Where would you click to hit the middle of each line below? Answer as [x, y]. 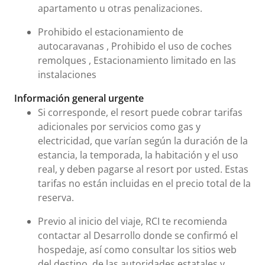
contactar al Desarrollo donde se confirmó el [138, 235]
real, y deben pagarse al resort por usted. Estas [143, 169]
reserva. [56, 198]
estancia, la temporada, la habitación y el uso [138, 155]
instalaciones [67, 75]
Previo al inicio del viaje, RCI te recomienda [132, 221]
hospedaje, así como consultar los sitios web [137, 250]
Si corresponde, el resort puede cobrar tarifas [140, 112]
